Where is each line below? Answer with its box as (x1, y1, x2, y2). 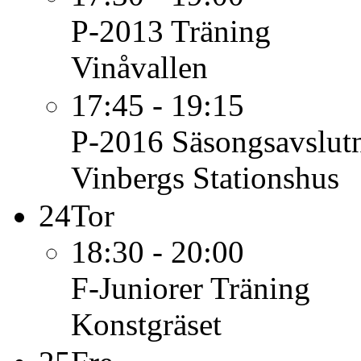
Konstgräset (71, 307, 222, 342)
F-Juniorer (71, 271, 203, 305)
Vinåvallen (71, 50, 208, 85)
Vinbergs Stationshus (71, 160, 339, 195)
